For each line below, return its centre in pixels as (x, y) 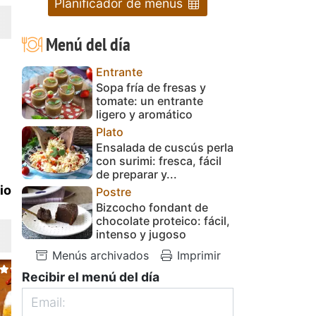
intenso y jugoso (141, 234)
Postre (114, 192)
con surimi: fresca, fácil (159, 160)
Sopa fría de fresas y (151, 87)
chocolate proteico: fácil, (163, 220)
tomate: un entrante (150, 101)
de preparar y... (136, 174)
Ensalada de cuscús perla (165, 147)
